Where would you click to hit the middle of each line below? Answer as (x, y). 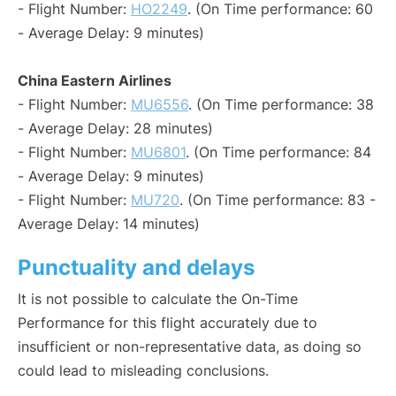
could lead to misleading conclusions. (143, 371)
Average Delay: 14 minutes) (109, 224)
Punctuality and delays (136, 268)
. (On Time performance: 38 (281, 105)
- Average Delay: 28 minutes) (115, 129)
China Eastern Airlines (95, 81)
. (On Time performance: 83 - (278, 200)
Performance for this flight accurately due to (168, 323)
